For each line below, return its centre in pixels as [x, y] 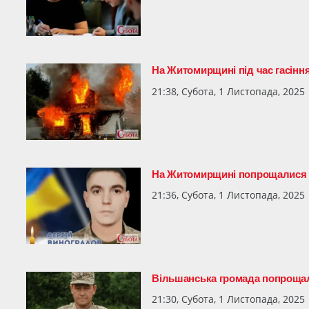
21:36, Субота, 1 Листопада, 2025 [229, 195]
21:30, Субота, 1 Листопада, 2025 [229, 299]
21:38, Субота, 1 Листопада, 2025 [229, 91]
